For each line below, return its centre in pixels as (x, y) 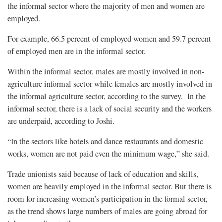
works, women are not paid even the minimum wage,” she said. (108, 153)
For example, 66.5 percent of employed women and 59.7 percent (109, 38)
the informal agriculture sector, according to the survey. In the (107, 96)
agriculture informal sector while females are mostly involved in (110, 83)
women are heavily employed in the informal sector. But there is (110, 186)
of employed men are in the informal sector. (77, 51)
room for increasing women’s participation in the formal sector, (108, 198)
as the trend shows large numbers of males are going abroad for (107, 211)
